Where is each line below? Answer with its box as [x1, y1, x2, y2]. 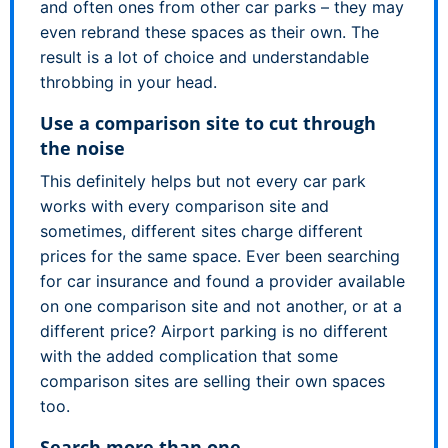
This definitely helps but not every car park [40, 170, 366, 191]
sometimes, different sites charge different [40, 220, 363, 241]
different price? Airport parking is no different [40, 320, 388, 341]
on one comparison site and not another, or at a [40, 295, 402, 316]
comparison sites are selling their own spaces [40, 370, 385, 391]
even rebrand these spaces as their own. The [40, 21, 379, 42]
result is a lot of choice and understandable [40, 46, 369, 67]
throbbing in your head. [40, 71, 217, 92]
